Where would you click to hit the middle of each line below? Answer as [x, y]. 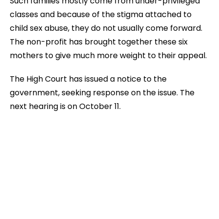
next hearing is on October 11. [65, 106]
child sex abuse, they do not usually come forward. [106, 28]
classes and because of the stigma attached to [101, 14]
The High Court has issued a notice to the [88, 79]
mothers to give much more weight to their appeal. [108, 55]
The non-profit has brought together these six [99, 42]
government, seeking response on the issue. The [102, 93]
